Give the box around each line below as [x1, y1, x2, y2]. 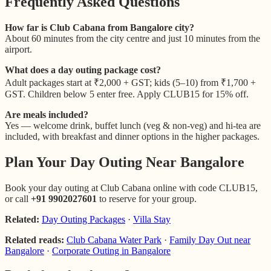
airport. [5, 44, 32, 54]
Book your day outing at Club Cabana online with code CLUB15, [5, 182, 258, 193]
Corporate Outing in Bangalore [52, 245, 171, 256]
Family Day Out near [169, 234, 250, 245]
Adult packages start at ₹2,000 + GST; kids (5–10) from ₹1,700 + [5, 77, 256, 88]
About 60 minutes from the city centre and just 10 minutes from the [5, 33, 260, 44]
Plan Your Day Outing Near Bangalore [5, 154, 244, 170]
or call [5, 193, 31, 204]
